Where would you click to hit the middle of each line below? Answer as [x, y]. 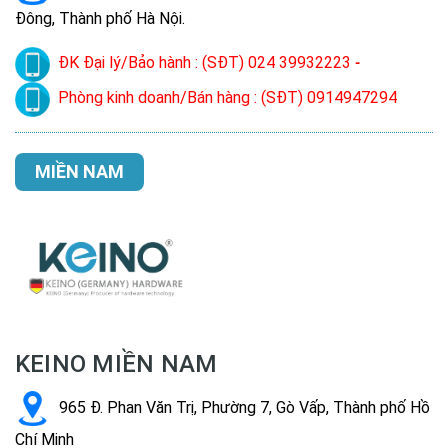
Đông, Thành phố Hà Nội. [100, 19]
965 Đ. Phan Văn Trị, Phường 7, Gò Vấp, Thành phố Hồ [242, 408]
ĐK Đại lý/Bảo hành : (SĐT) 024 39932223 [206, 63]
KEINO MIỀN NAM [116, 364]
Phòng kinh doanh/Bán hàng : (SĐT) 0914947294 [227, 98]
